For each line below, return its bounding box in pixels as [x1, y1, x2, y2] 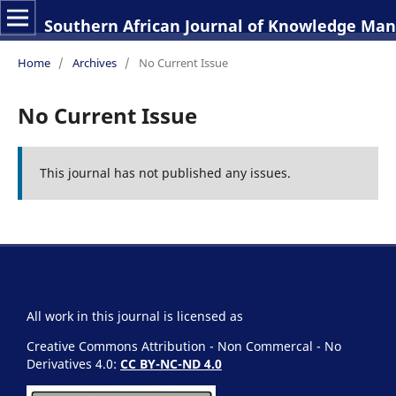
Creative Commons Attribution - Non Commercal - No [27, 337, 341, 354]
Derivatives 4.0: [27, 354, 120, 372]
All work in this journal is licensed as [27, 307, 243, 324]
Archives [72, 54, 117, 71]
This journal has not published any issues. [39, 164, 291, 181]
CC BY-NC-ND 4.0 [120, 354, 222, 372]
